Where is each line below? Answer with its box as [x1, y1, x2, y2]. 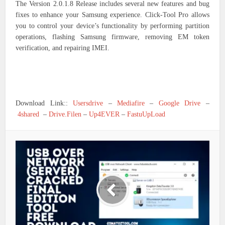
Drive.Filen [49, 110, 82, 119]
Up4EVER [89, 110, 120, 119]
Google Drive [158, 99, 201, 107]
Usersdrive [73, 99, 103, 107]
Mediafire [117, 99, 145, 107]
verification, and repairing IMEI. [16, 44, 110, 52]
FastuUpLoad [127, 110, 166, 119]
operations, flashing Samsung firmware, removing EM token [16, 33, 209, 41]
